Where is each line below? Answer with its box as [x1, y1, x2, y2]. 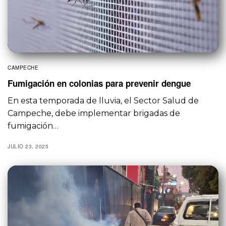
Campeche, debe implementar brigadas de [8, 108, 181, 119]
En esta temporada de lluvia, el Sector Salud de [8, 96, 199, 106]
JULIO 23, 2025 [8, 143, 48, 150]
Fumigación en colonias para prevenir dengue [8, 77, 191, 90]
